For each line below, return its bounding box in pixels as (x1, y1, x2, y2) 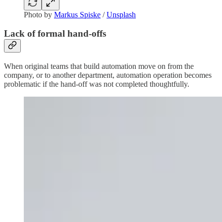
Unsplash (107, 10, 136, 19)
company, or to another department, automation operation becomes (4, 71, 212, 80)
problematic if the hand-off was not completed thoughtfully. (4, 80, 189, 89)
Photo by (24, 10, 54, 19)
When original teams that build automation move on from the (4, 62, 194, 71)
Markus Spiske (54, 10, 101, 19)
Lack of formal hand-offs (4, 28, 106, 39)
